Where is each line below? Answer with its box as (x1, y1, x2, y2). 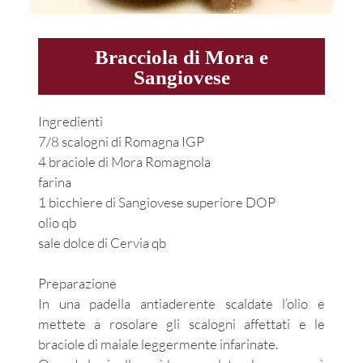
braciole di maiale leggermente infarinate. (38, 335, 278, 353)
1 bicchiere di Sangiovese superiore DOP (38, 193, 275, 211)
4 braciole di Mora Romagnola (38, 152, 211, 170)
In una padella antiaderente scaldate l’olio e (38, 295, 325, 313)
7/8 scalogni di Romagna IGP (38, 132, 204, 150)
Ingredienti (38, 112, 103, 130)
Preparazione (38, 275, 117, 293)
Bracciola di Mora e (95, 44, 268, 68)
